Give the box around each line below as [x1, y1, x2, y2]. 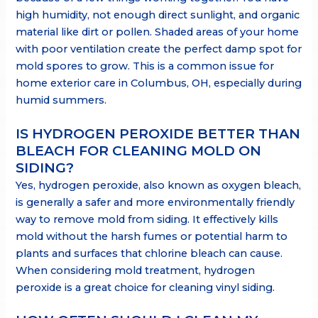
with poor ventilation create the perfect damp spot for [16, 43, 302, 56]
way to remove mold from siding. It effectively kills [16, 212, 279, 226]
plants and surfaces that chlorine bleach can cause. [16, 246, 283, 260]
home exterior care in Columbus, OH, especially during [16, 77, 302, 90]
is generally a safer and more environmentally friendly [16, 195, 295, 209]
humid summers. [16, 94, 107, 107]
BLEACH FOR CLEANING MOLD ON [16, 142, 262, 159]
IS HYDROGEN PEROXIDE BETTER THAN [16, 125, 301, 142]
